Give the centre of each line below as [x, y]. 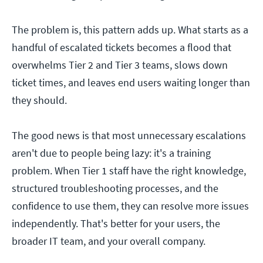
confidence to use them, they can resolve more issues [130, 206]
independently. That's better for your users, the [116, 224]
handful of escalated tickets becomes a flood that [122, 48]
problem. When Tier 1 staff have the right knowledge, [129, 171]
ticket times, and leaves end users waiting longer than [131, 83]
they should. [39, 100]
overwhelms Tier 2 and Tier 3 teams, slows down [120, 65]
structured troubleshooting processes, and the [115, 188]
